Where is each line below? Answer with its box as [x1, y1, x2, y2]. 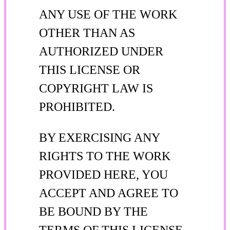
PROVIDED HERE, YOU [39, 167, 168, 181]
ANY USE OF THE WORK [39, 7, 177, 21]
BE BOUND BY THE [39, 204, 148, 218]
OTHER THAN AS [39, 26, 135, 40]
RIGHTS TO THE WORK [39, 149, 170, 163]
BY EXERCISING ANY [39, 130, 160, 144]
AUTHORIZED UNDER [39, 44, 163, 58]
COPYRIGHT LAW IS [39, 81, 153, 95]
